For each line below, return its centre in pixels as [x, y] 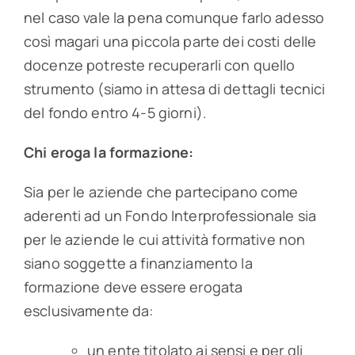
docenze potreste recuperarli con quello [159, 65]
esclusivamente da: [88, 311]
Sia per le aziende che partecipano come [161, 192]
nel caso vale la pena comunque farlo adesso [174, 18]
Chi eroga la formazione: [109, 153]
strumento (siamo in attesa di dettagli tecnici [174, 89]
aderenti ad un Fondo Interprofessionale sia [170, 216]
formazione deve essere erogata [133, 287]
